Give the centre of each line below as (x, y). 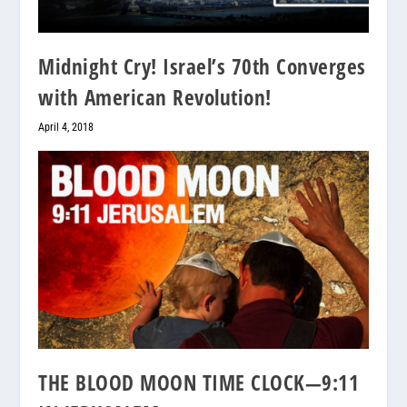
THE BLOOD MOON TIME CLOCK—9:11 (199, 383)
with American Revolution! (155, 98)
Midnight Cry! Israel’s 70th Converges (202, 67)
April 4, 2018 (66, 128)
